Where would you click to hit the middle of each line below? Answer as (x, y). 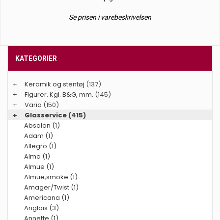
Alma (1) (37, 156)
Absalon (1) (42, 125)
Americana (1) (47, 198)
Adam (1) (39, 136)
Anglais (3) (41, 208)
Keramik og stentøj (55, 84)
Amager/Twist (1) (51, 187)
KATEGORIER (36, 58)
